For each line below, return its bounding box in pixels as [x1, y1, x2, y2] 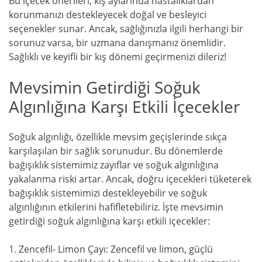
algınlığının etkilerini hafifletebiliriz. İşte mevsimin [9, 201, 223, 214]
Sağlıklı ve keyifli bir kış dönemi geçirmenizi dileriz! [9, 50, 226, 64]
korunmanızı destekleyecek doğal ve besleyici [9, 8, 206, 22]
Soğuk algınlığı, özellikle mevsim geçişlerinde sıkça [9, 130, 227, 144]
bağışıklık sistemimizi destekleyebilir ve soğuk [9, 187, 207, 200]
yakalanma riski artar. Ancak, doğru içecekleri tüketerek [9, 173, 251, 186]
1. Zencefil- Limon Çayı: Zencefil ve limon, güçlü [9, 243, 213, 256]
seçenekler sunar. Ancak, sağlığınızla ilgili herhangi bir [9, 22, 243, 36]
